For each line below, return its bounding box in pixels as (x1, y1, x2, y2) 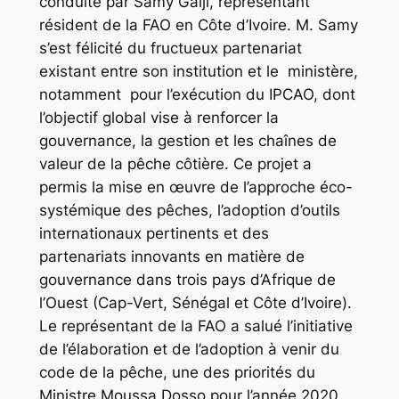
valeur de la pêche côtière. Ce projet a (38, 155, 312, 174)
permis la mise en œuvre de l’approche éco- (38, 178, 353, 197)
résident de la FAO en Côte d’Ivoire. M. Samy (38, 16, 358, 35)
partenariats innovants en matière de (38, 248, 305, 266)
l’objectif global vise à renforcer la (38, 109, 279, 127)
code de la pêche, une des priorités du (38, 363, 315, 382)
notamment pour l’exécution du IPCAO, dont (38, 85, 355, 104)
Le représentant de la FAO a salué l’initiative (38, 317, 353, 336)
